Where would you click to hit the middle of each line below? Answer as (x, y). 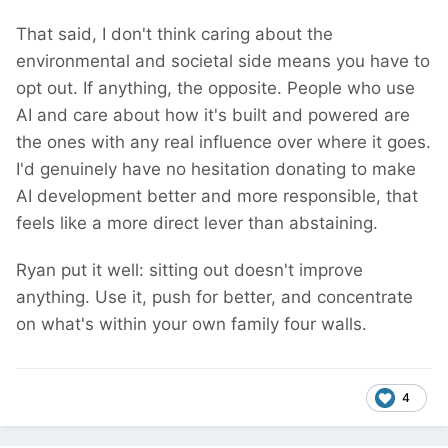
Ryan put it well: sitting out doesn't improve (189, 270)
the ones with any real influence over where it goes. (223, 142)
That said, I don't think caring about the (174, 34)
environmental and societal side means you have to (223, 61)
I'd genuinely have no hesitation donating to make (216, 169)
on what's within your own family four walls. (191, 324)
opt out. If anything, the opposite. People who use (215, 88)
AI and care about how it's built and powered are (213, 115)
